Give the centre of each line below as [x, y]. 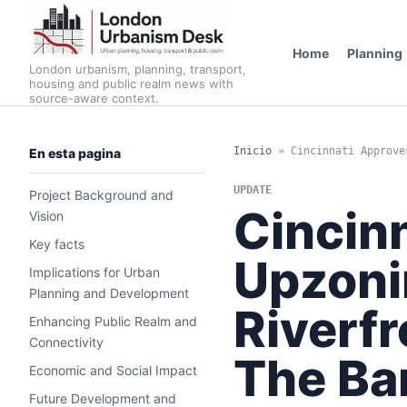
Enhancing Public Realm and [113, 321]
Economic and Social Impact [113, 370]
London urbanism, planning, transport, [138, 69]
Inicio [252, 151]
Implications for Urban [94, 272]
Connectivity [66, 342]
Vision [46, 216]
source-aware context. [94, 98]
